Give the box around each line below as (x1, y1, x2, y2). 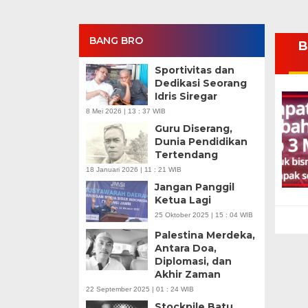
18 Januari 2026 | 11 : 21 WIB (85, 166, 181, 173)
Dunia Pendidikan (154, 135, 247, 148)
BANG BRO (89, 34, 143, 47)
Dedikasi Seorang (154, 77, 247, 89)
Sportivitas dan (154, 64, 234, 76)
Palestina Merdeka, (154, 229, 255, 241)
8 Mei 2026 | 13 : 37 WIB (85, 107, 166, 115)
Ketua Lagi (154, 194, 211, 206)
